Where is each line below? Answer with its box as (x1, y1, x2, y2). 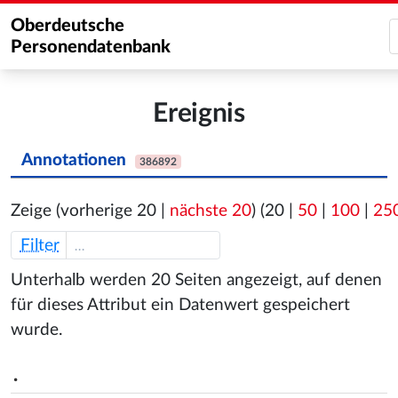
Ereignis (153, 100, 245, 127)
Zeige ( (11, 203, 60, 220)
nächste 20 (170, 203, 251, 220)
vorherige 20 (60, 203, 156, 220)
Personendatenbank (11, 38, 171, 56)
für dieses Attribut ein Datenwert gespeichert (11, 296, 350, 314)
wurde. (11, 321, 62, 338)
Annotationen (21, 152, 126, 169)
